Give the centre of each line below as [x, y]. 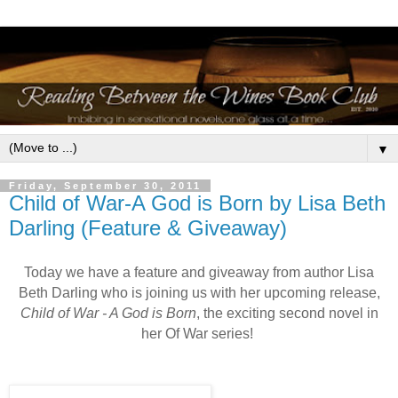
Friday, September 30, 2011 [105, 185]
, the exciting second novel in [287, 313]
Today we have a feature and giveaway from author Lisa [199, 272]
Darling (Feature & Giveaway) [148, 227]
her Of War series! [199, 333]
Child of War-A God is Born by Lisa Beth [197, 203]
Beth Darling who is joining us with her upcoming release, [199, 292]
